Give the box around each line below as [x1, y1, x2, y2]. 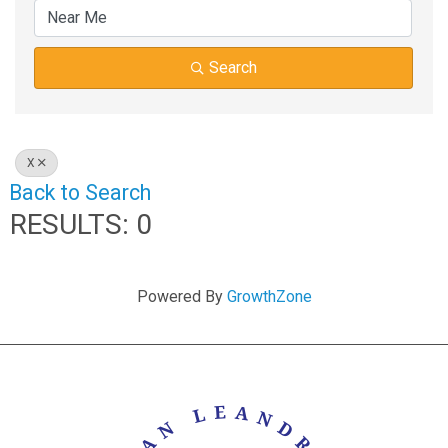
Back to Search [9, 180, 151, 205]
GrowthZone [226, 287, 312, 306]
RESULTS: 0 [10, 208, 152, 241]
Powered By [136, 287, 227, 306]
